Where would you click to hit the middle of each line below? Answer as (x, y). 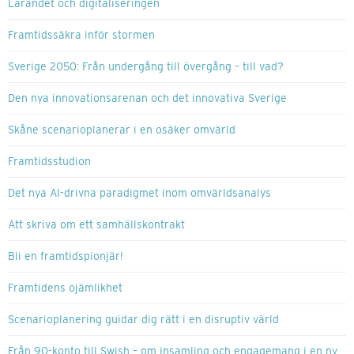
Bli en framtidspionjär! (66, 256)
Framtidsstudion (49, 162)
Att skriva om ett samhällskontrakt (96, 225)
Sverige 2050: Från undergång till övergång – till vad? (146, 67)
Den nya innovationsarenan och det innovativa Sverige (147, 98)
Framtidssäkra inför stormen (81, 35)
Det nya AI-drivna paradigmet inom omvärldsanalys (139, 193)
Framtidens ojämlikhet (65, 288)
